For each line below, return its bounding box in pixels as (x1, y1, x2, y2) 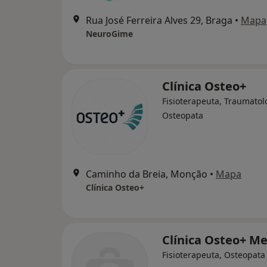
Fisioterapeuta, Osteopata (162, 249, 265, 261)
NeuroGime (86, 28, 133, 40)
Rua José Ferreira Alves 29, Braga (86, 14, 232, 27)
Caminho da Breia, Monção (86, 167, 207, 181)
